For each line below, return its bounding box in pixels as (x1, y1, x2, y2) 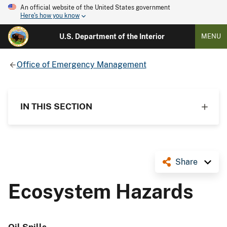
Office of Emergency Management (16, 59, 146, 69)
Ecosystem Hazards (8, 179, 194, 203)
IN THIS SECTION (20, 101, 92, 111)
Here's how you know (20, 12, 80, 20)
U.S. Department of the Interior (59, 32, 165, 41)
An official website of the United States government (20, 4, 170, 11)
